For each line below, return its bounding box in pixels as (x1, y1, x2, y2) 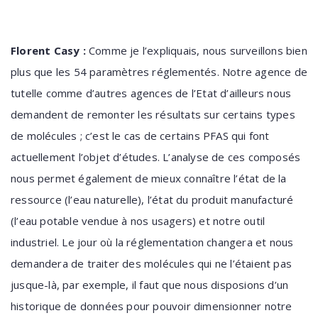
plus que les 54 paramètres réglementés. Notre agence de (11, 65, 308, 79)
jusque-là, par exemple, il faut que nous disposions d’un (11, 278, 289, 292)
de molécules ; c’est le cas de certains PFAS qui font (11, 128, 270, 143)
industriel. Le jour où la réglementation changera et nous (11, 235, 294, 249)
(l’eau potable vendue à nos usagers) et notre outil (11, 214, 265, 228)
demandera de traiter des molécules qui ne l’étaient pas (11, 256, 292, 270)
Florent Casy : (11, 43, 86, 57)
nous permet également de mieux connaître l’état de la (11, 171, 287, 185)
